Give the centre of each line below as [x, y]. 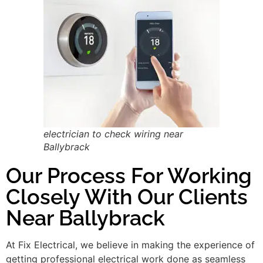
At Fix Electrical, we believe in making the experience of [130, 245]
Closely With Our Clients [127, 196]
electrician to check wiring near [113, 134]
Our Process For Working [129, 175]
